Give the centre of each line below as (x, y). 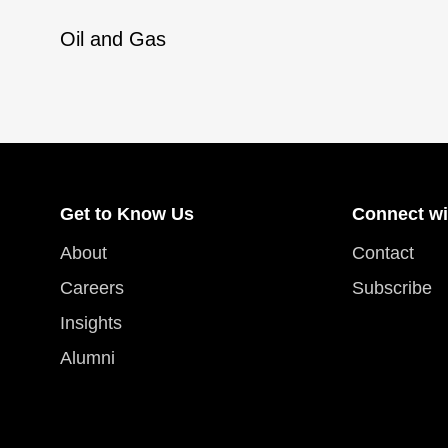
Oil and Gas (113, 39)
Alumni (87, 358)
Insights (91, 323)
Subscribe (392, 288)
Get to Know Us (127, 214)
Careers (92, 288)
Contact (383, 253)
